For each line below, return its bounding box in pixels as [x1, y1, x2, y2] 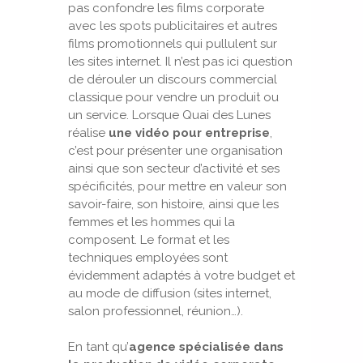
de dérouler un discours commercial [68, 72, 277, 87]
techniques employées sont [68, 250, 228, 265]
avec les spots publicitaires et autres [68, 19, 277, 33]
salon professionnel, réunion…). [68, 304, 243, 318]
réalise [68, 126, 109, 140]
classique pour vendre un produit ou [68, 90, 279, 105]
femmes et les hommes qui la [68, 215, 235, 229]
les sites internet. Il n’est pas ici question [68, 54, 293, 69]
